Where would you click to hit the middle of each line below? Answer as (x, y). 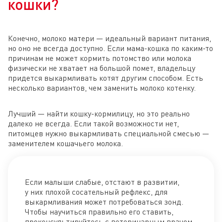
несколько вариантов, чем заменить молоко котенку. (102, 88)
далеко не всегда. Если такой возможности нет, (93, 124)
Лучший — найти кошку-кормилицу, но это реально (99, 114)
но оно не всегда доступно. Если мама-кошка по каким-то (111, 48)
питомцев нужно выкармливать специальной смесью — (109, 134)
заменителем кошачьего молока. (65, 143)
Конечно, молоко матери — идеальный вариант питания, (110, 38)
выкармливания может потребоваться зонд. (104, 202)
